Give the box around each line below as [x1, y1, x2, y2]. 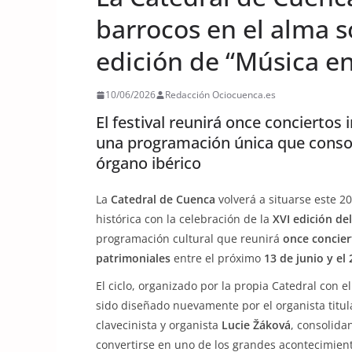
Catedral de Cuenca [111, 192, 215, 207]
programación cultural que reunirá [96, 231, 283, 246]
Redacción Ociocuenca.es [165, 88, 276, 101]
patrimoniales [96, 251, 170, 266]
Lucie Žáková [222, 317, 291, 332]
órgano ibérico [96, 152, 201, 174]
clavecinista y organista [96, 317, 222, 332]
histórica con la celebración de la [96, 211, 273, 226]
